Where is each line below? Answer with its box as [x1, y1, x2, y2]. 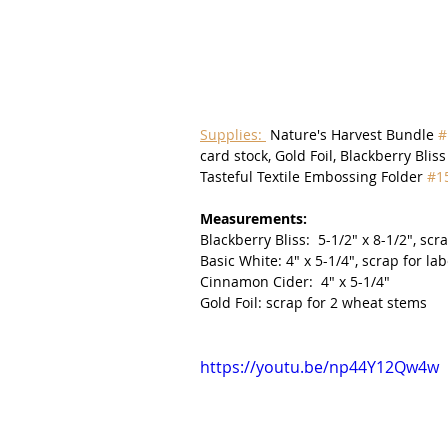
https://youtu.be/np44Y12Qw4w [200, 356, 439, 379]
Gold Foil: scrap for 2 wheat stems [200, 293, 427, 313]
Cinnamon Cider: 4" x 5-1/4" [200, 272, 390, 292]
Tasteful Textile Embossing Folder [200, 167, 427, 187]
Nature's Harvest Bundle [266, 125, 438, 145]
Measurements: [200, 209, 307, 229]
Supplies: [200, 125, 266, 145]
